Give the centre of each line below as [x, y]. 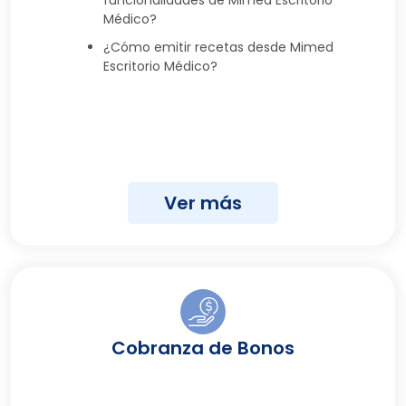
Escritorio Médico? [160, 66]
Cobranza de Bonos [203, 348]
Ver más [203, 203]
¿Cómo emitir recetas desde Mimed [218, 47]
